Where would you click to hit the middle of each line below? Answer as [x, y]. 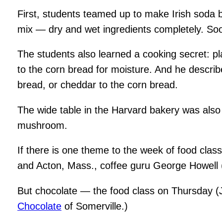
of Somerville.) [95, 206]
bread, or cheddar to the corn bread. [98, 85]
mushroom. [43, 125]
